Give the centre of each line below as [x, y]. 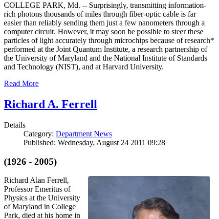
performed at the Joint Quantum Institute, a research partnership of [106, 49]
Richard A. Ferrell [51, 104]
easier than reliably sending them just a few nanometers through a [104, 23]
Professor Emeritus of [37, 189]
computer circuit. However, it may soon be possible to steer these [104, 32]
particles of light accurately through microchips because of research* [109, 41]
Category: [40, 133]
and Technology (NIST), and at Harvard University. [84, 67]
